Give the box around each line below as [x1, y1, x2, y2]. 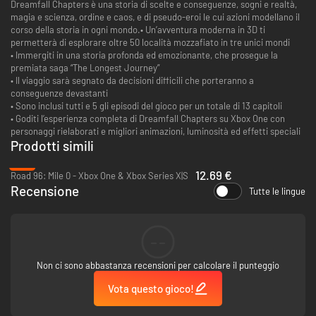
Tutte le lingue [249, 185, 305, 197]
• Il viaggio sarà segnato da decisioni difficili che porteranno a [11, 74, 254, 86]
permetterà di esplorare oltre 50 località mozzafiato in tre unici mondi [11, 36, 290, 48]
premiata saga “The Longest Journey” [11, 61, 159, 73]
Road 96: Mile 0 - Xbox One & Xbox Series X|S [11, 169, 188, 181]
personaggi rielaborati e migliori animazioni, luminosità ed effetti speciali [11, 125, 300, 137]
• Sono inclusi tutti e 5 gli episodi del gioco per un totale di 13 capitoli [11, 99, 282, 111]
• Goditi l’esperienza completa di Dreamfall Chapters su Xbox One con [11, 112, 285, 124]
